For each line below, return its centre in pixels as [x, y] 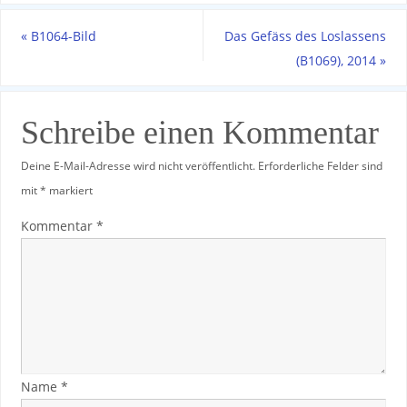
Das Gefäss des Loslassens [306, 35]
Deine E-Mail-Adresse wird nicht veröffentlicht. [138, 165]
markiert [69, 190]
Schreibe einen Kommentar [199, 132]
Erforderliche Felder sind [320, 165]
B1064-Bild [61, 35]
